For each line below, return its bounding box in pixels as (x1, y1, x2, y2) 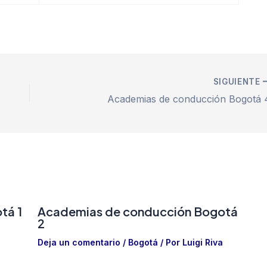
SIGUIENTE (213, 76, 263, 86)
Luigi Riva (182, 237, 223, 247)
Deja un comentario (37, 237, 120, 247)
